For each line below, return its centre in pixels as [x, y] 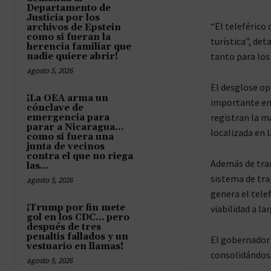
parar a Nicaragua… [75, 127]
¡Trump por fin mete [76, 207]
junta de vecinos [66, 146]
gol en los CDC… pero [78, 217]
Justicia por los [63, 18]
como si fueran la [69, 37]
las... [38, 166]
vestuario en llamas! [75, 246]
